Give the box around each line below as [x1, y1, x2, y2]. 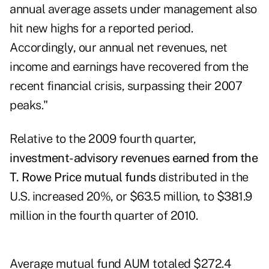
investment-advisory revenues [10, 151, 169, 166]
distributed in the [156, 170, 249, 185]
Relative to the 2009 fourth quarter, [10, 131, 196, 147]
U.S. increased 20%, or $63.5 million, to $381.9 [10, 189, 252, 204]
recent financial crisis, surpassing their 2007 [10, 79, 242, 94]
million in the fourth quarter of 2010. [10, 208, 198, 223]
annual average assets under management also [10, 2, 257, 17]
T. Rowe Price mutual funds [10, 170, 156, 185]
